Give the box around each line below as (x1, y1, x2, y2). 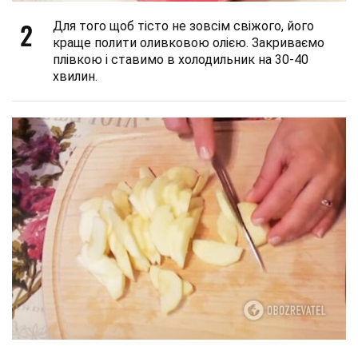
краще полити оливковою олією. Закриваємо (53, 34, 324, 50)
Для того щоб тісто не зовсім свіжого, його (53, 18, 314, 34)
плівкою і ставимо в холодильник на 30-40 (53, 51, 308, 67)
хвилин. (53, 68, 97, 84)
